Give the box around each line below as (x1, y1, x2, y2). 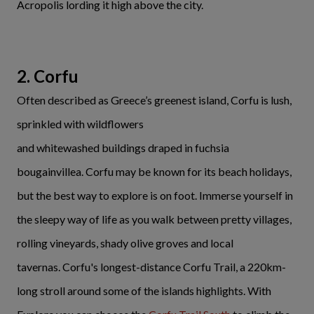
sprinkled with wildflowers (17, 116, 144, 130)
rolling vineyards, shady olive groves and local (17, 235, 233, 250)
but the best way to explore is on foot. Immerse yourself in (17, 188, 293, 202)
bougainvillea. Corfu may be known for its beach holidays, (17, 164, 292, 178)
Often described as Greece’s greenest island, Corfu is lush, (17, 93, 292, 107)
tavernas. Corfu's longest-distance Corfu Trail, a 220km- (17, 259, 286, 273)
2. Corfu (17, 65, 78, 86)
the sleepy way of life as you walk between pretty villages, (17, 212, 292, 226)
